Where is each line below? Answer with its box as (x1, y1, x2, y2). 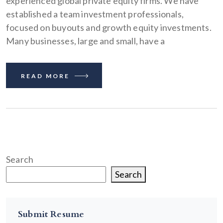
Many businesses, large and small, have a (6, 35, 165, 46)
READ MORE (21, 72, 72, 80)
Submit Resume (18, 208, 85, 221)
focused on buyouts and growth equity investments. (6, 21, 212, 33)
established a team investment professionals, (6, 8, 184, 19)
